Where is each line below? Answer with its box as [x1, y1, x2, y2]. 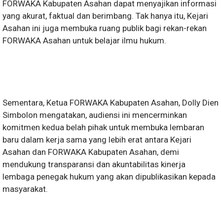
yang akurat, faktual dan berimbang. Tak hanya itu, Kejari [2, 11, 208, 21]
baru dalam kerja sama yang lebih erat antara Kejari [2, 135, 191, 145]
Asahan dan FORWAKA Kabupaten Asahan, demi [2, 147, 179, 157]
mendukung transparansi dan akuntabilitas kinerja [2, 159, 185, 170]
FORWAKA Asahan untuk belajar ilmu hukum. [2, 36, 166, 46]
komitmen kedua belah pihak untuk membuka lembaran [2, 122, 204, 133]
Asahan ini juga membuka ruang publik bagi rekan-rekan [2, 23, 207, 34]
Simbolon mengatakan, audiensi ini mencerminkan [2, 110, 187, 120]
